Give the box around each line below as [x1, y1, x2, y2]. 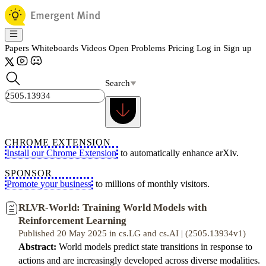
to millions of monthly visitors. [93, 179, 210, 189]
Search [105, 78, 130, 88]
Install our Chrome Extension [7, 148, 116, 158]
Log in [197, 43, 221, 53]
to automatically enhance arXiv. [118, 148, 239, 158]
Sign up [223, 43, 252, 53]
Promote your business [7, 179, 91, 189]
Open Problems [109, 43, 166, 53]
